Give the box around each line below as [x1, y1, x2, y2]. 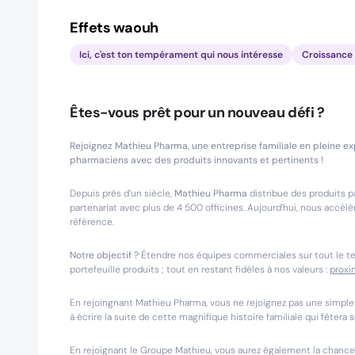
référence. [70, 216, 116, 228]
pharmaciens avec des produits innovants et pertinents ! [70, 154, 323, 166]
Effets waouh [70, 18, 158, 37]
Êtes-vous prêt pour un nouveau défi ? [70, 103, 325, 122]
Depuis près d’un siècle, [70, 187, 174, 200]
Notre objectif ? [70, 249, 139, 261]
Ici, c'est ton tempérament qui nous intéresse [79, 48, 283, 61]
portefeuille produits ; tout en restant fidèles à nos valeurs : [70, 263, 330, 276]
